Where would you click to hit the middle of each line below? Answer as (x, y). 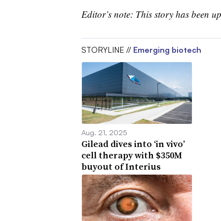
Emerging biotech (167, 50)
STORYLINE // (107, 50)
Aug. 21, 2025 (104, 132)
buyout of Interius (121, 167)
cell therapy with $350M (131, 155)
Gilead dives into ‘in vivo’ (133, 144)
